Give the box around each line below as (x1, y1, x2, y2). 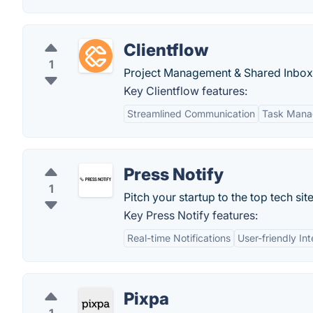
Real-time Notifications (127, 232, 231, 244)
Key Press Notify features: (124, 208, 258, 222)
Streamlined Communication (127, 108, 255, 119)
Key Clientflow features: (124, 84, 247, 98)
